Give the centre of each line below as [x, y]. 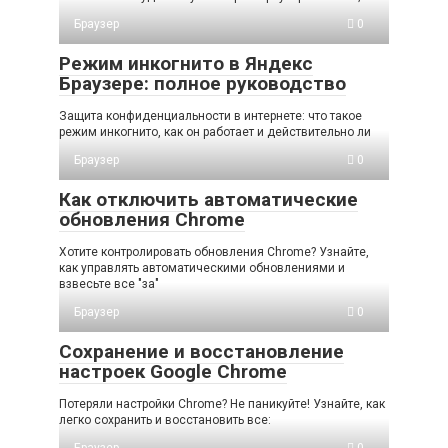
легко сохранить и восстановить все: [165, 419]
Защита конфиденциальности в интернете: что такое [210, 115]
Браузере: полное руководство [202, 83]
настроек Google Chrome [173, 371]
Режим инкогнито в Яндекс [186, 63]
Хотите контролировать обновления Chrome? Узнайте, [214, 251]
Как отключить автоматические [208, 199]
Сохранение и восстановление [201, 351]
